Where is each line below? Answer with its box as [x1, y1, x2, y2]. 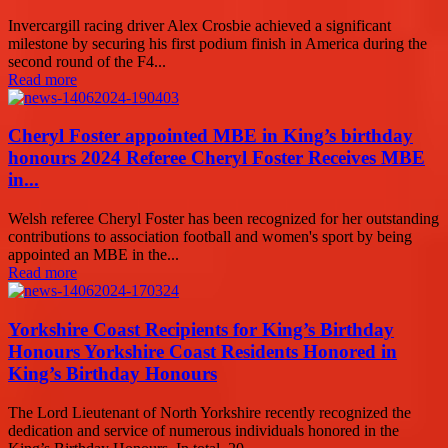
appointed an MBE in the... [8, 246, 179, 264]
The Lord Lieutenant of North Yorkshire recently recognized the [8, 403, 411, 421]
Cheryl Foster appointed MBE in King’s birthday [8, 125, 413, 147]
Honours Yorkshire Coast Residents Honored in [8, 340, 397, 362]
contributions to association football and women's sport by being [8, 228, 412, 246]
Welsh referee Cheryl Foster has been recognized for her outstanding [8, 210, 439, 228]
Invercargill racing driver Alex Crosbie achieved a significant [8, 16, 391, 34]
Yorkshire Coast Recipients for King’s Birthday [8, 318, 394, 340]
